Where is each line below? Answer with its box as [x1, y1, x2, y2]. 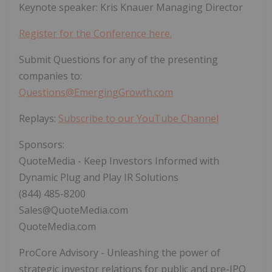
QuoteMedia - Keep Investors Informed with [19, 154, 219, 168]
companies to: [19, 69, 82, 83]
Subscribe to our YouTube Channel [58, 112, 219, 126]
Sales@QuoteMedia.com [19, 203, 128, 217]
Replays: [19, 112, 58, 126]
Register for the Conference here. [19, 27, 172, 41]
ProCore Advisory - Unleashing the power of [19, 246, 220, 260]
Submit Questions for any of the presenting [19, 53, 218, 67]
